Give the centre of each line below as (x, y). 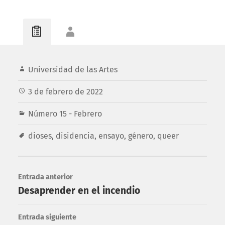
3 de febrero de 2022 (65, 92)
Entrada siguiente (47, 217)
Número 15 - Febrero (65, 114)
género (140, 136)
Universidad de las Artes (73, 70)
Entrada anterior (45, 177)
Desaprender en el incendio (79, 191)
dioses (40, 136)
